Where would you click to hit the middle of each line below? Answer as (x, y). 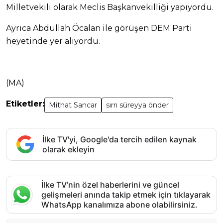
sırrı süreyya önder (137, 105)
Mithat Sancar (73, 105)
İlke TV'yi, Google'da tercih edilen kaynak (119, 140)
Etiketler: (25, 104)
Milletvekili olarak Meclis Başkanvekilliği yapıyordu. (110, 7)
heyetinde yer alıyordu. (53, 41)
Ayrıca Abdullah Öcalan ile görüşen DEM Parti (99, 28)
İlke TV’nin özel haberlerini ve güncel (110, 185)
